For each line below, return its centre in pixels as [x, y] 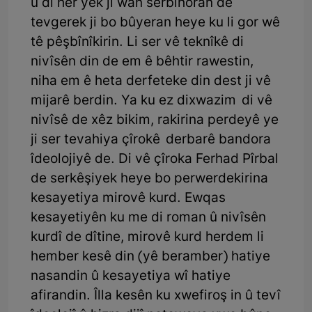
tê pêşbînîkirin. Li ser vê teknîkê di [137, 42]
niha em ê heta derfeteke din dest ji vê [151, 81]
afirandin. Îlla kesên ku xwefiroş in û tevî [156, 296]
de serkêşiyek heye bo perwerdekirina [149, 179]
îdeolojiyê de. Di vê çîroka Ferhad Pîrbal [155, 159]
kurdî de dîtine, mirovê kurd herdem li [147, 237]
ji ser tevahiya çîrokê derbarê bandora [151, 140]
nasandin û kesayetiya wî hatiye [131, 276]
